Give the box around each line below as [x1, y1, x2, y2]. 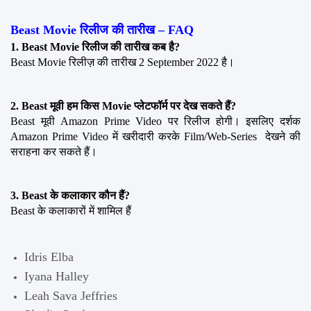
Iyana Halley [24, 269, 89, 283]
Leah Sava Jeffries [24, 288, 117, 303]
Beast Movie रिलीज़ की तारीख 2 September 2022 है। [10, 56, 235, 68]
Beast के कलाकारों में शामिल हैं [10, 204, 131, 217]
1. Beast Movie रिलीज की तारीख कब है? [10, 40, 180, 53]
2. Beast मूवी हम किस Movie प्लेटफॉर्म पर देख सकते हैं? [10, 99, 236, 112]
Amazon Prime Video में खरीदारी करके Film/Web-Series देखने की [10, 130, 301, 142]
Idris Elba [24, 249, 74, 264]
